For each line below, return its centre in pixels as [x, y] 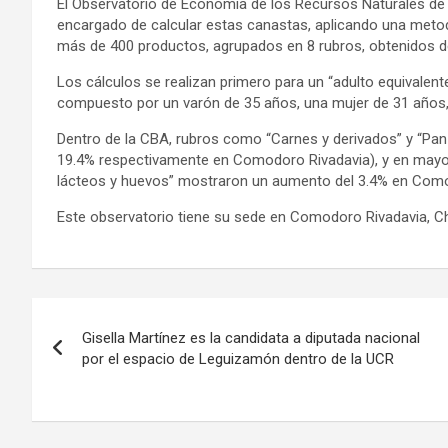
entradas [93, 398]
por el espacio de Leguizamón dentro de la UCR [238, 358]
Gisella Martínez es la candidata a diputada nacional [251, 337]
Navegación [115, 316]
